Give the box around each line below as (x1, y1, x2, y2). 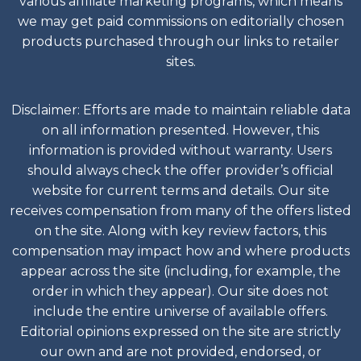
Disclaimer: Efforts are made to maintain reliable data (10, 102, 351, 118)
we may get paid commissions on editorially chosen (17, 13, 344, 29)
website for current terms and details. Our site (31, 183, 330, 199)
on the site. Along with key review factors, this (35, 223, 326, 239)
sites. (165, 53, 196, 69)
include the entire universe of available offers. (33, 304, 328, 320)
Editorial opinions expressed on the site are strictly (20, 324, 341, 340)
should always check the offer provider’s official (27, 163, 334, 179)
